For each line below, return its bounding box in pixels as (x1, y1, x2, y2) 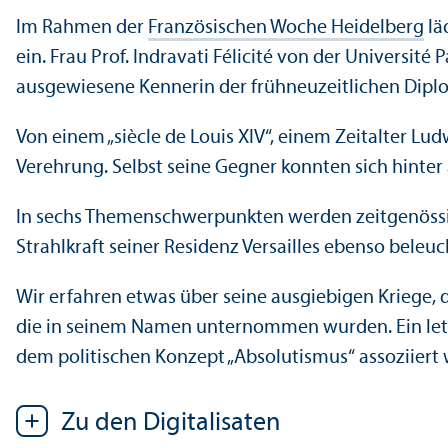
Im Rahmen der (16, 17, 148, 38)
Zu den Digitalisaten (61, 409, 280, 437)
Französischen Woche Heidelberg (148, 17, 424, 38)
